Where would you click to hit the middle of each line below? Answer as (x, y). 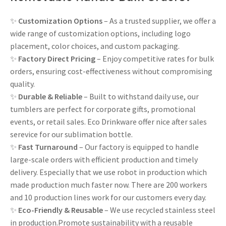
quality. (22, 83)
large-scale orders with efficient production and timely (104, 159)
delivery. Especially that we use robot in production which (108, 172)
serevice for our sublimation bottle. (71, 134)
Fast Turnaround (48, 147)
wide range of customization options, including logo (100, 33)
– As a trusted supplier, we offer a (159, 20)
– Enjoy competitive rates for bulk (155, 58)
